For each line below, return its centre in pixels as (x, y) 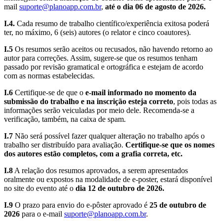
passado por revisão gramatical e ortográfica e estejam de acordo (104, 67)
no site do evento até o (40, 188)
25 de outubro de (178, 205)
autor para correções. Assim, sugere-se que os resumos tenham (101, 58)
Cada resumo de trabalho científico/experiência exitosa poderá (112, 24)
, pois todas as (195, 102)
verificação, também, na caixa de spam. (65, 119)
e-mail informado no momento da (141, 93)
